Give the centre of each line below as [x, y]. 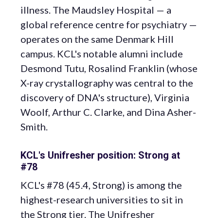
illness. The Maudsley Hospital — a [96, 10]
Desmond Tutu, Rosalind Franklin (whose [109, 68]
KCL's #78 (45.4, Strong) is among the [101, 185]
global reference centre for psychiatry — [109, 24]
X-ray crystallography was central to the [107, 83]
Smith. [34, 127]
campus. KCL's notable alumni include [102, 54]
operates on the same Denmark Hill [97, 39]
